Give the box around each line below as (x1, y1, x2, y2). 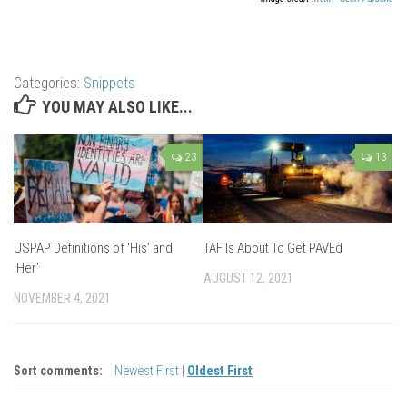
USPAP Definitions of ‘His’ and (14, 240, 173, 257)
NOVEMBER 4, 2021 (14, 291, 111, 306)
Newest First (114, 362, 182, 379)
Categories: (14, 74, 84, 93)
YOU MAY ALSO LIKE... (42, 97, 193, 117)
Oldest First (187, 362, 253, 379)
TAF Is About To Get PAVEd (203, 240, 342, 257)
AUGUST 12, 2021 (203, 271, 293, 286)
